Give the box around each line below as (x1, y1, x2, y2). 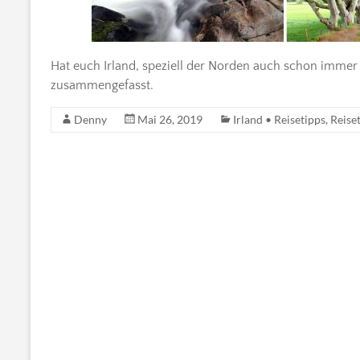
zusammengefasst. (51, 77, 153, 92)
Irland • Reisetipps (233, 112, 325, 126)
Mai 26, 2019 (137, 112, 202, 126)
